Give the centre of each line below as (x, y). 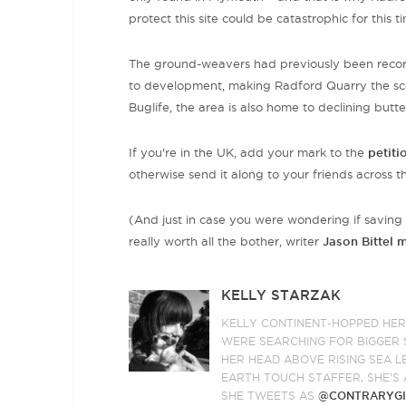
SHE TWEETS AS (270, 396)
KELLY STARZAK (281, 295)
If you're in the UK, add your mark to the (248, 153)
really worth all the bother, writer (226, 242)
